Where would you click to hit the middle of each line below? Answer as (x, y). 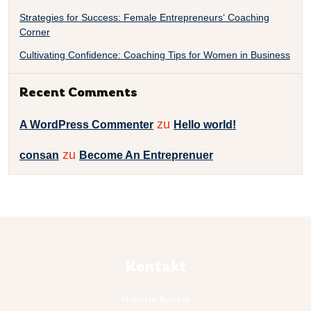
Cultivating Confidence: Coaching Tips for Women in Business (155, 55)
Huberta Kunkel (155, 299)
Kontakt (155, 267)
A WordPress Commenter (86, 125)
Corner (35, 32)
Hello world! (205, 125)
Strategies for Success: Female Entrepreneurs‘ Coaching (144, 17)
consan (39, 155)
